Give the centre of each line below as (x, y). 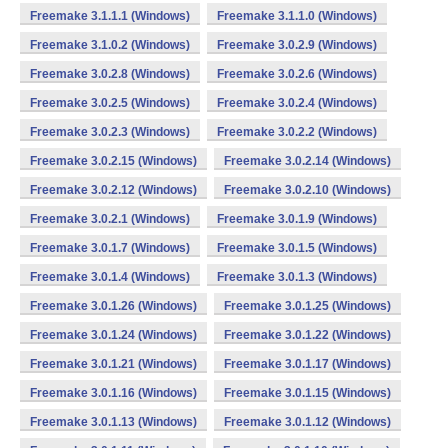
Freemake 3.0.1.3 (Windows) (297, 277)
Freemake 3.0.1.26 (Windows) (113, 306)
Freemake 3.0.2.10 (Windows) (307, 190)
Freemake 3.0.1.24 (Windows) (113, 335)
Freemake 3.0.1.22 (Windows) (307, 335)
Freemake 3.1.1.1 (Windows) (110, 16)
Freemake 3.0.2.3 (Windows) (110, 132)
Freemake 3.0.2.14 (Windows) (307, 161)
